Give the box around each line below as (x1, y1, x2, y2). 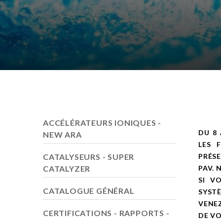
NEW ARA (43, 129, 82, 139)
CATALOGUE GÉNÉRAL (43, 185, 135, 195)
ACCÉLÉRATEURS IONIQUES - (43, 117, 162, 127)
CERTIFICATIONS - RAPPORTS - (43, 208, 170, 218)
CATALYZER (43, 163, 91, 173)
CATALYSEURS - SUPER (43, 151, 135, 161)
